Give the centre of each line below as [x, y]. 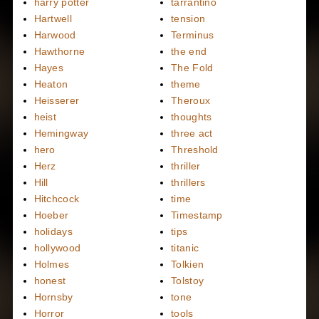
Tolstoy [188, 281]
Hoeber [51, 215]
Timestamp [197, 215]
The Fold [192, 68]
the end [189, 51]
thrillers [188, 182]
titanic [185, 248]
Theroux [191, 100]
